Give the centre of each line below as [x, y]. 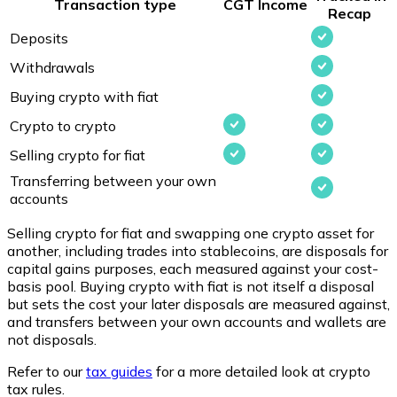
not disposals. [52, 339]
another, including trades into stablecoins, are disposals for [198, 251]
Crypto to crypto [63, 126]
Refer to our [47, 371]
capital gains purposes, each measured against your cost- [193, 269]
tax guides [119, 371]
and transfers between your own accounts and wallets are [197, 322]
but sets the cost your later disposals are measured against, [198, 304]
